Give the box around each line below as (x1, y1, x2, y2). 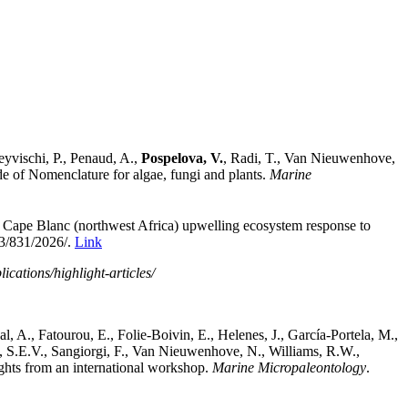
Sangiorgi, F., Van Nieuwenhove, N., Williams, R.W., (51, 342, 360, 359)
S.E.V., (6, 342, 51, 359)
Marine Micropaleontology (212, 359, 366, 375)
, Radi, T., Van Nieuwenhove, (223, 149, 395, 166)
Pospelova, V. (141, 149, 223, 166)
